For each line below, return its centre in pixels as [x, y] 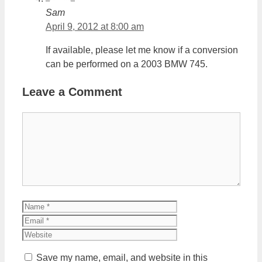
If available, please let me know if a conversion [142, 50]
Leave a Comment [72, 92]
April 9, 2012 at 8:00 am [95, 27]
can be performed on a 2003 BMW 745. [127, 64]
